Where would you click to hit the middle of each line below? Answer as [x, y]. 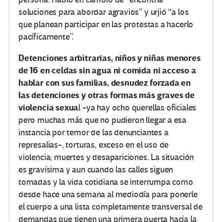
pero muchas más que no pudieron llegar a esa [103, 120]
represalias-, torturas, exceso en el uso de [94, 145]
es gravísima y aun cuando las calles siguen [96, 170]
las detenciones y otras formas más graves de [107, 96]
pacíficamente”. [46, 37]
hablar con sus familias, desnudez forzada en [105, 83]
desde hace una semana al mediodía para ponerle [108, 195]
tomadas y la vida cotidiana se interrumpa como [106, 182]
